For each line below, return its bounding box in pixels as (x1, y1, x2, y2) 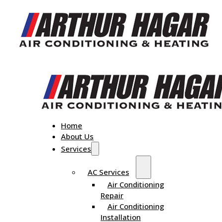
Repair (101, 190, 123, 200)
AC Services (87, 166, 129, 177)
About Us (61, 131, 94, 141)
